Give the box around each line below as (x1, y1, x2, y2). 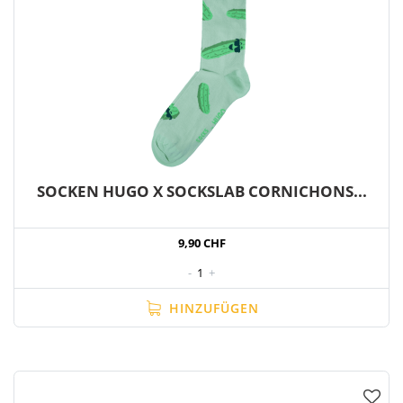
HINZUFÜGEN (165, 300, 260, 317)
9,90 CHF (177, 235, 226, 251)
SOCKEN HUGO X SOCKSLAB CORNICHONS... (36, 181, 367, 201)
